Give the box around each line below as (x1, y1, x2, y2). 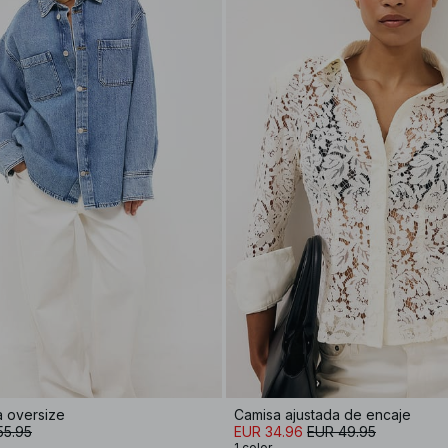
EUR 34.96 (234, 422, 303, 440)
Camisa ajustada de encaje (234, 405, 411, 423)
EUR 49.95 (307, 422, 376, 440)
